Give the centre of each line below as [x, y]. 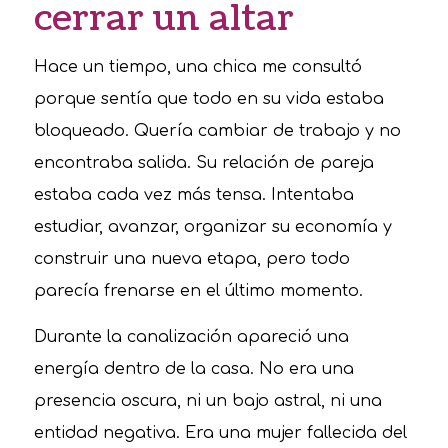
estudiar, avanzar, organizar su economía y [212, 227]
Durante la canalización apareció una [191, 336]
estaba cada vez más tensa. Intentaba [193, 195]
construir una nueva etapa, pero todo [191, 259]
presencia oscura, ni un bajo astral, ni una [207, 400]
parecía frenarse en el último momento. [198, 291]
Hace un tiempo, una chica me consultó [197, 67]
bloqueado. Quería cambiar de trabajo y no [217, 131]
